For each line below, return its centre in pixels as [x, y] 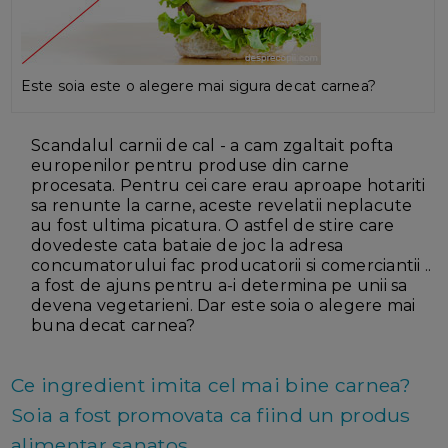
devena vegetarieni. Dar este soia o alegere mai [223, 305]
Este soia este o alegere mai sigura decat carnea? [198, 85]
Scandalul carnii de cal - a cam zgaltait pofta [212, 145]
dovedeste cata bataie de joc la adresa [187, 245]
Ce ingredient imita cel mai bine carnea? [211, 384]
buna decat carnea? [113, 325]
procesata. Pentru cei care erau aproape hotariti [228, 185]
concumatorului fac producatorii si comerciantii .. [231, 265]
